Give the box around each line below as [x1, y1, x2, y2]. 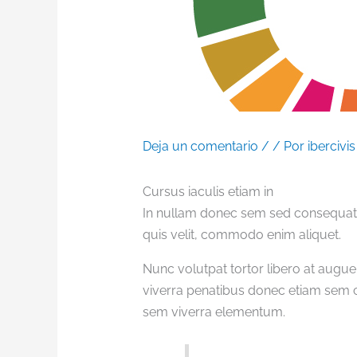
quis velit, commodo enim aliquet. [142, 227, 341, 243]
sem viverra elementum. [142, 304, 285, 320]
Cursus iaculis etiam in [142, 184, 273, 200]
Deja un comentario [142, 139, 258, 155]
